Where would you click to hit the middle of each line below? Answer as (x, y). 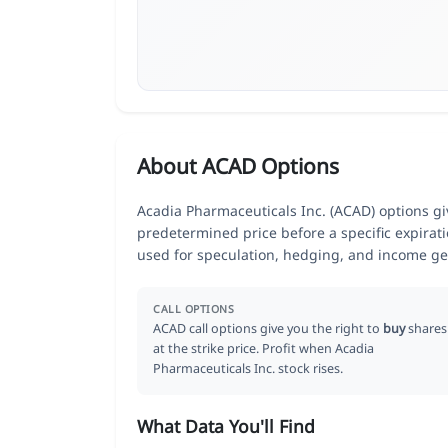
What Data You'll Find (226, 425)
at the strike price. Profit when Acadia (263, 348)
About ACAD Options (238, 165)
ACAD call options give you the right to (268, 328)
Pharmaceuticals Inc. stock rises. (248, 368)
